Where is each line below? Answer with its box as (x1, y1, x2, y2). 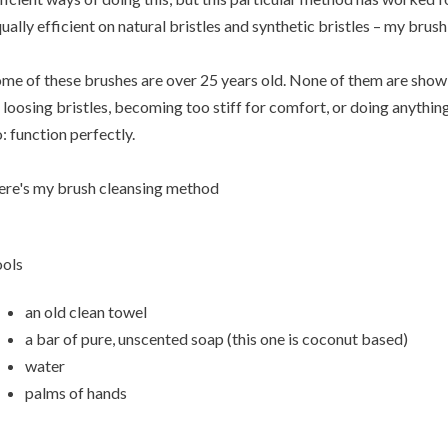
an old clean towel (24, 301, 147, 321)
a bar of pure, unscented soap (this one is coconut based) (24, 328, 408, 348)
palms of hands (24, 382, 130, 402)
